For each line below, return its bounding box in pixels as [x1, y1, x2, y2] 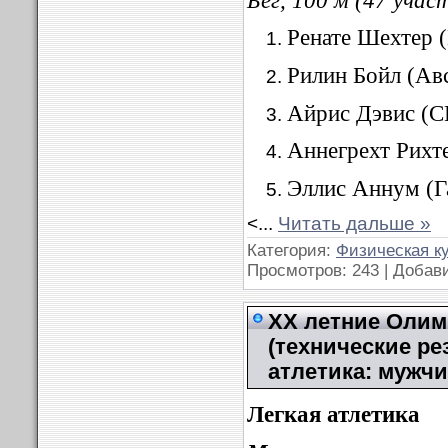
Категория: [247, 240, 336, 260]
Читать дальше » [278, 212, 431, 234]
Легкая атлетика [247, 401, 420, 428]
